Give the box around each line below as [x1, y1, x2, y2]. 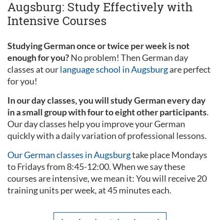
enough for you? [7, 52, 69, 63]
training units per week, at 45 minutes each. [7, 184, 171, 195]
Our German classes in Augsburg [7, 149, 131, 160]
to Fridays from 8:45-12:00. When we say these [7, 161, 185, 172]
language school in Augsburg [60, 63, 168, 75]
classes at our [7, 63, 60, 75]
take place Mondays [131, 149, 207, 160]
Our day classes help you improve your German [7, 118, 185, 129]
